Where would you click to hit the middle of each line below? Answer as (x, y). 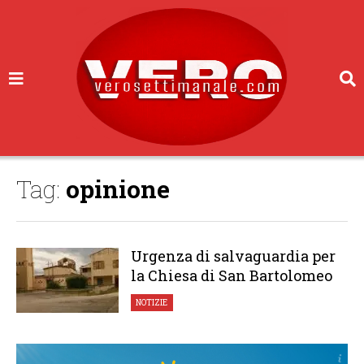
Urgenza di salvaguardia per (233, 256)
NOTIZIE (152, 303)
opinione (118, 189)
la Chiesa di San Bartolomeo (231, 275)
